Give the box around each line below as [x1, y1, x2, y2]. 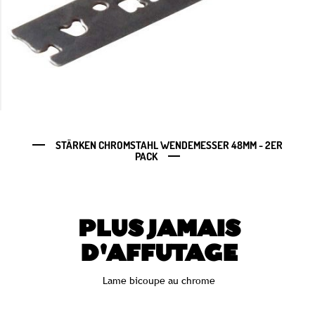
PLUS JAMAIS [77, 220, 240, 240]
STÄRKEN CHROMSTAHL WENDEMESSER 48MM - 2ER [55, 138, 283, 152]
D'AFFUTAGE [80, 245, 238, 265]
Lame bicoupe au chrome [103, 274, 215, 286]
